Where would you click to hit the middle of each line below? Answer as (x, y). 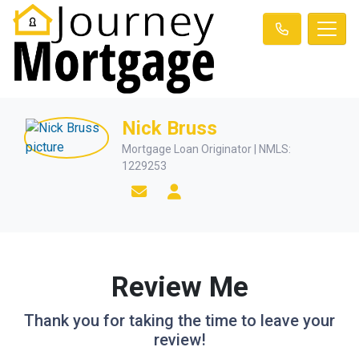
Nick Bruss (170, 128)
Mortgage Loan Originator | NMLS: (207, 149)
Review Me (179, 287)
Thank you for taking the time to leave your (179, 320)
